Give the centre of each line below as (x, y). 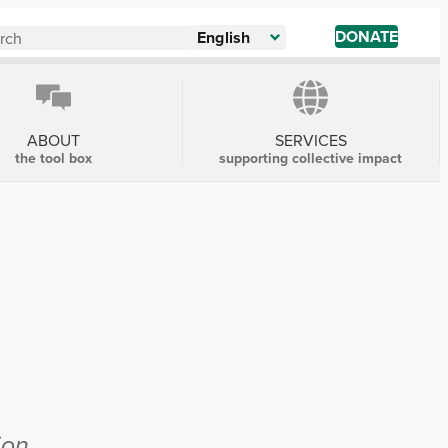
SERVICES (310, 140)
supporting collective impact (311, 158)
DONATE (366, 36)
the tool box (53, 158)
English (224, 37)
